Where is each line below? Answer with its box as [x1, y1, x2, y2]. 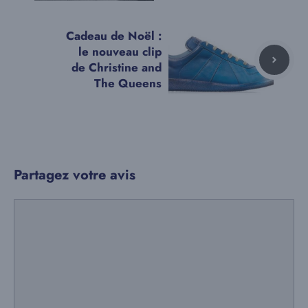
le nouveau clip [78, 43, 162, 60]
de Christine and [71, 58, 162, 76]
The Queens [94, 74, 162, 91]
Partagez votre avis [14, 164, 135, 185]
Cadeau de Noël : [66, 27, 162, 44]
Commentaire [13, 198, 82, 217]
